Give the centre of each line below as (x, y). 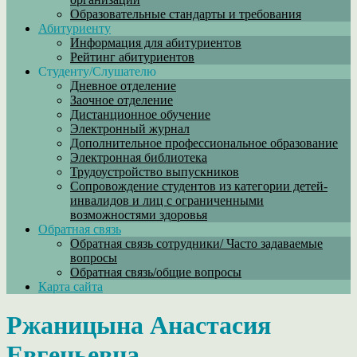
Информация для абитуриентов (156, 43)
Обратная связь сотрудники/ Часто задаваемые (196, 243)
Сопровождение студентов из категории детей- (199, 186)
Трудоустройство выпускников (155, 172)
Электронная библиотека (139, 157)
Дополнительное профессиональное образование (204, 143)
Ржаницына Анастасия (139, 326)
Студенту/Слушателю (97, 71)
